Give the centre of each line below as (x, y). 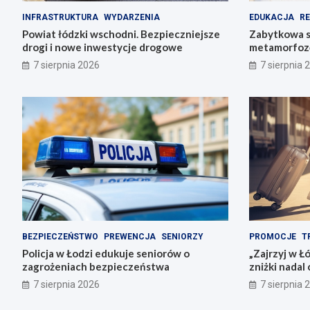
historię (267, 61)
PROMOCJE (272, 236)
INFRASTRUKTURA (60, 18)
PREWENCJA (130, 236)
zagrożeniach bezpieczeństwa (96, 266)
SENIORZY (182, 236)
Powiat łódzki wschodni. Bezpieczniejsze (121, 34)
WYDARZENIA (132, 18)
